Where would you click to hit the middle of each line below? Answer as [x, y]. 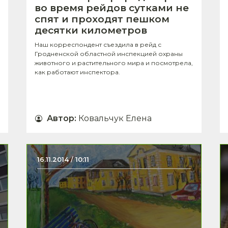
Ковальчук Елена [115, 119]
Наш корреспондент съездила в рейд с [98, 45]
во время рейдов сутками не [112, 8]
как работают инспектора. [77, 72]
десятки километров [91, 31]
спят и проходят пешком [102, 19]
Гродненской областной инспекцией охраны [109, 54]
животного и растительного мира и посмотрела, [114, 63]
